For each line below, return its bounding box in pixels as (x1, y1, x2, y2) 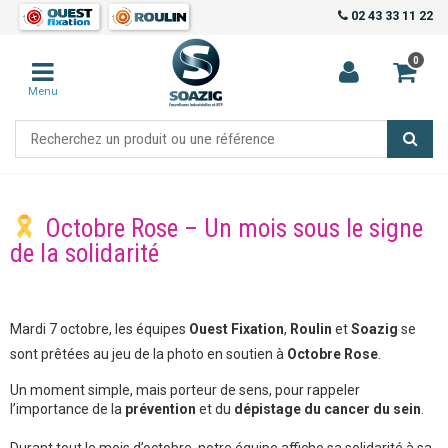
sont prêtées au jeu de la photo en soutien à (10, 345, 287, 362)
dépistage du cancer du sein (234, 400, 421, 417)
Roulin (290, 320, 332, 337)
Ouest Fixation (189, 320, 284, 337)
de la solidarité (10, 238, 159, 268)
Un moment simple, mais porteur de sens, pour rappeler (10, 381, 360, 398)
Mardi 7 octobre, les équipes (10, 320, 189, 337)
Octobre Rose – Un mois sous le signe (38, 213, 423, 243)
